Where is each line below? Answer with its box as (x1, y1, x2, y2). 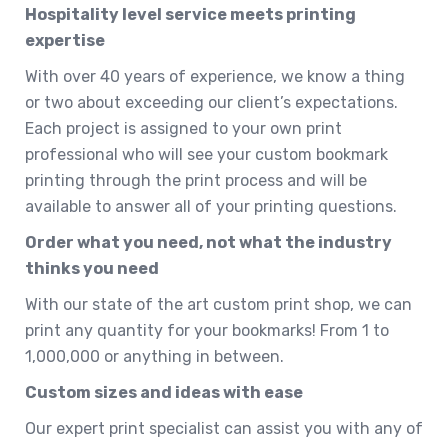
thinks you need (25, 258, 159, 278)
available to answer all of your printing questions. (25, 196, 397, 216)
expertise (25, 30, 105, 50)
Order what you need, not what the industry (25, 232, 392, 252)
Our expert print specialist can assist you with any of (25, 418, 423, 438)
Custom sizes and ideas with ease (25, 382, 303, 402)
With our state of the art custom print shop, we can (25, 294, 412, 314)
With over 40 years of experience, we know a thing (25, 66, 405, 86)
